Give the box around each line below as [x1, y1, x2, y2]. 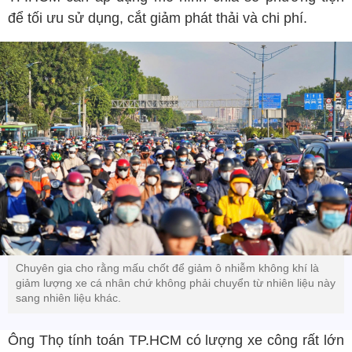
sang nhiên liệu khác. [16, 291, 124, 305]
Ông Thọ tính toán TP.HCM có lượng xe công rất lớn [8, 332, 344, 349]
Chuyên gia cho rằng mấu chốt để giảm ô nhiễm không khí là [16, 262, 319, 275]
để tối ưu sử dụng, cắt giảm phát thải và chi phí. [8, 10, 307, 26]
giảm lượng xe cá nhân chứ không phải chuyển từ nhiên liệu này [16, 277, 335, 290]
